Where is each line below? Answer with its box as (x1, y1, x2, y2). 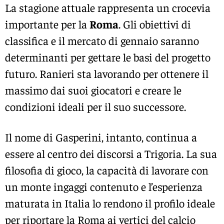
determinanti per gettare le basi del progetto (5, 49, 210, 64)
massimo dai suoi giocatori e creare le (5, 82, 181, 97)
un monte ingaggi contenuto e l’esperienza (5, 179, 202, 194)
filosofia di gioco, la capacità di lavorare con (5, 163, 208, 177)
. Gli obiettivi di (118, 16, 191, 31)
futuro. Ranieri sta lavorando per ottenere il (5, 66, 208, 80)
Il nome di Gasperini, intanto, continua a (5, 130, 197, 144)
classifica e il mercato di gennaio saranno (5, 33, 199, 47)
